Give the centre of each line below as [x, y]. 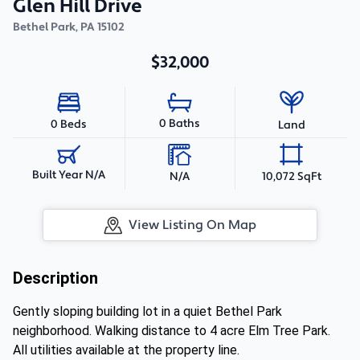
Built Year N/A [68, 175]
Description [55, 278]
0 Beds [68, 124]
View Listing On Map [192, 225]
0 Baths [180, 124]
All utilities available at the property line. [126, 350]
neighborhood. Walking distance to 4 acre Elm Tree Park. [172, 331]
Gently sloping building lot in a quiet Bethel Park [147, 311]
